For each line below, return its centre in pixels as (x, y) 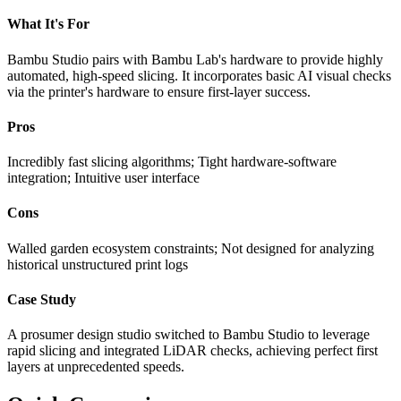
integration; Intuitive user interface (103, 178)
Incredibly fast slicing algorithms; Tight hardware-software (172, 162)
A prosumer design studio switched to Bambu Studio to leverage (188, 335)
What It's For (48, 24)
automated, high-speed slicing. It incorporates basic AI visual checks (199, 75)
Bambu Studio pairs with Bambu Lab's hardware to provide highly (195, 59)
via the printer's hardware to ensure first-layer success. (159, 91)
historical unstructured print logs (98, 264)
